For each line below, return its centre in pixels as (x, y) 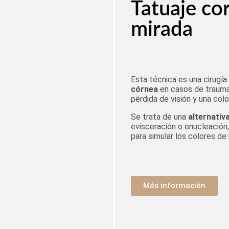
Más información (174, 186)
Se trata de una (159, 117)
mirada (162, 30)
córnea (144, 89)
